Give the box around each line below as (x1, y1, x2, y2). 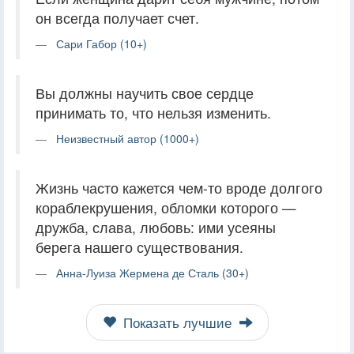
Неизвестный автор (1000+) (56, 130, 199, 146)
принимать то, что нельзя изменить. (36, 102, 271, 122)
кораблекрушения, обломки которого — (36, 197, 296, 217)
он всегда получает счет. (36, 7, 199, 28)
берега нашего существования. (36, 236, 243, 257)
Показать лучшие (119, 312, 235, 332)
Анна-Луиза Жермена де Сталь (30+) (56, 264, 249, 281)
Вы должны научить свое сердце (36, 82, 254, 103)
